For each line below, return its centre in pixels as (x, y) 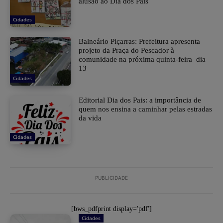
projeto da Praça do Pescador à (127, 51)
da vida (90, 118)
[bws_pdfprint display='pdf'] (111, 209)
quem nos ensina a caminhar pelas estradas (146, 109)
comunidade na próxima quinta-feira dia (142, 59)
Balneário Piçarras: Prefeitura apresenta (140, 42)
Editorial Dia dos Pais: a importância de (140, 100)
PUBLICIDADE (111, 178)
